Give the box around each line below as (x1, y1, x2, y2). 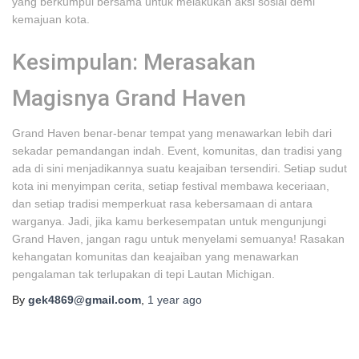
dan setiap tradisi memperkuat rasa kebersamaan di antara (12, 197, 313, 210)
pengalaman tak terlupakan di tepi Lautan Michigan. (12, 268, 275, 280)
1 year (147, 293, 179, 306)
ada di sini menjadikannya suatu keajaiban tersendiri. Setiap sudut (12, 162, 347, 175)
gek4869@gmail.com (28, 293, 141, 306)
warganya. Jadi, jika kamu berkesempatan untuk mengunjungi (12, 215, 326, 228)
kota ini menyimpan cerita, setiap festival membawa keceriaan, (12, 179, 329, 192)
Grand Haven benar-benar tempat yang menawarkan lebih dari (12, 127, 332, 139)
